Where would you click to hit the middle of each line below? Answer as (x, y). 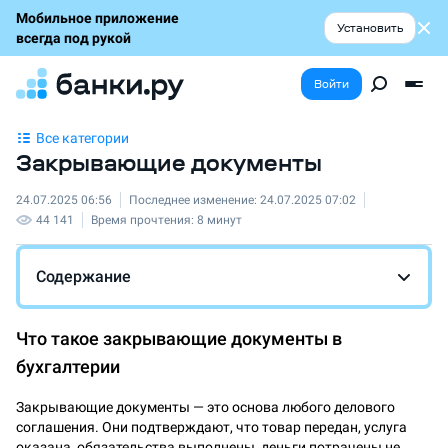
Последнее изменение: (194, 200)
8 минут (219, 220)
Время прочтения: (144, 220)
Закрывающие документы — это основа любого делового (205, 407)
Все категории (82, 138)
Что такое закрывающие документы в (179, 338)
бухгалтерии (68, 366)
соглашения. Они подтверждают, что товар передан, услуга (211, 427)
